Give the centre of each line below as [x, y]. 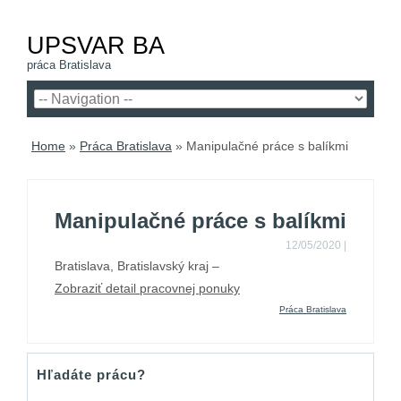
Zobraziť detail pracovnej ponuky [147, 288]
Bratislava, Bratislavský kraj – [137, 266]
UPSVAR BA [96, 46]
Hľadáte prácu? [91, 375]
